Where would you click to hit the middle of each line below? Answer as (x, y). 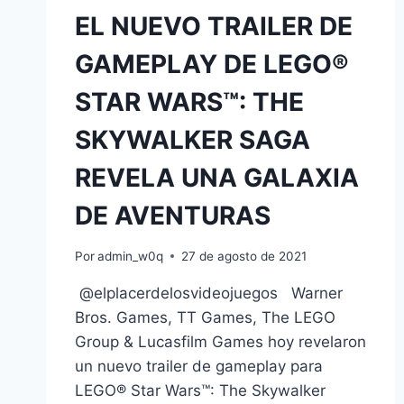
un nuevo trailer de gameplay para (199, 366)
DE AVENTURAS (173, 215)
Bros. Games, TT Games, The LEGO (205, 317)
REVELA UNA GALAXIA (217, 177)
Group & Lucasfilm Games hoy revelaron (220, 341)
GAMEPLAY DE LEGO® (212, 64)
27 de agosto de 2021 (244, 256)
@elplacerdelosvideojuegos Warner (209, 293)
